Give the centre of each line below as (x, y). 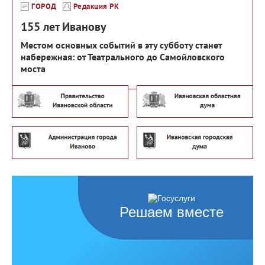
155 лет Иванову (64, 26)
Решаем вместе (172, 212)
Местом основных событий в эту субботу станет (121, 45)
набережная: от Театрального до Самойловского (123, 56)
